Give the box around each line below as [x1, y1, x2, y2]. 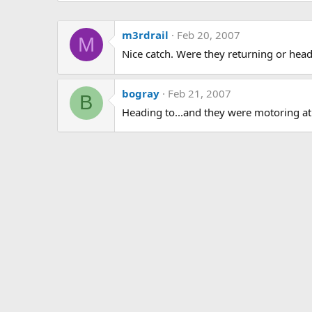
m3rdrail [122, 28, 169, 42]
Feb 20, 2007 [177, 28, 240, 42]
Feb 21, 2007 [168, 86, 231, 100]
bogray [122, 86, 159, 100]
